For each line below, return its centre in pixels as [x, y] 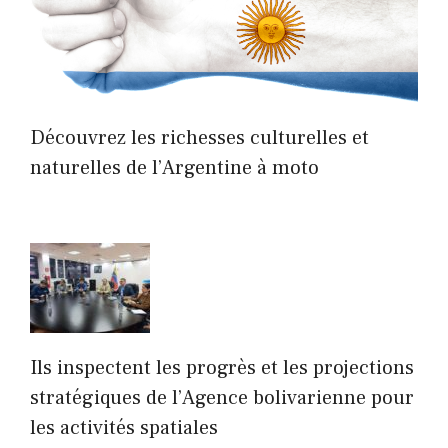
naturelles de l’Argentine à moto [174, 168]
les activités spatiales [124, 428]
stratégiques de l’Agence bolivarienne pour [222, 398]
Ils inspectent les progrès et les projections [222, 368]
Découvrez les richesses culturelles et [199, 138]
